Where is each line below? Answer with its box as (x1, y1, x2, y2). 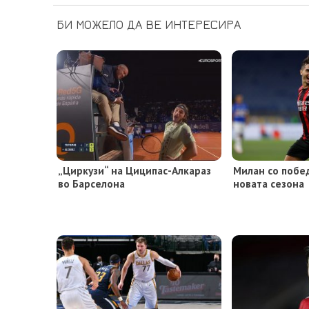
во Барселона (58, 177, 125, 191)
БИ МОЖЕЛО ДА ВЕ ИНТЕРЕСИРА (57, 17, 241, 32)
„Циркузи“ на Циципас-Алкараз (58, 163, 211, 178)
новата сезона (233, 177, 305, 191)
